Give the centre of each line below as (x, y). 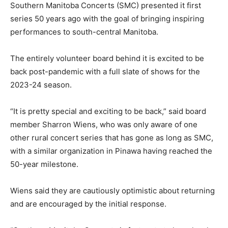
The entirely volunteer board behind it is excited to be (107, 58)
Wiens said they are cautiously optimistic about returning (112, 190)
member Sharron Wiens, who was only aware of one (104, 124)
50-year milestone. (44, 164)
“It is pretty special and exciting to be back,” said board (108, 111)
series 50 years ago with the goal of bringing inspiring (107, 18)
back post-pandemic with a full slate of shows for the (105, 71)
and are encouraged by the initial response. (89, 204)
